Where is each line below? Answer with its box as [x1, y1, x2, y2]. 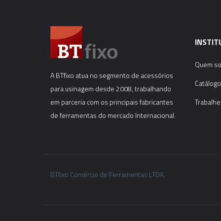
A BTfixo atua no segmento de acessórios [50, 70, 173, 81]
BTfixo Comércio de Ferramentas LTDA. [50, 169, 165, 180]
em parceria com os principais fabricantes [50, 97, 173, 108]
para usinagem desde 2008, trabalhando [50, 83, 171, 94]
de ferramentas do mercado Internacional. [50, 110, 176, 121]
